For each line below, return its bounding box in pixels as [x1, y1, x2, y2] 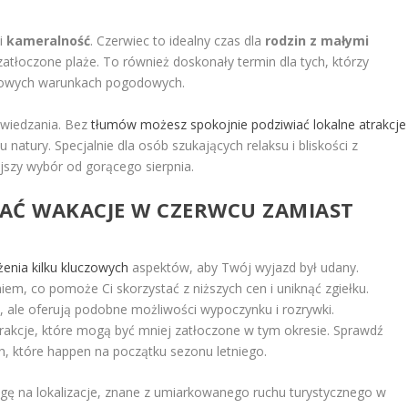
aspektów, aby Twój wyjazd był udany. [128, 259, 360, 277]
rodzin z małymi [265, 32, 370, 50]
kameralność [6, 32, 91, 50]
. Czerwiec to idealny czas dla [90, 32, 266, 50]
